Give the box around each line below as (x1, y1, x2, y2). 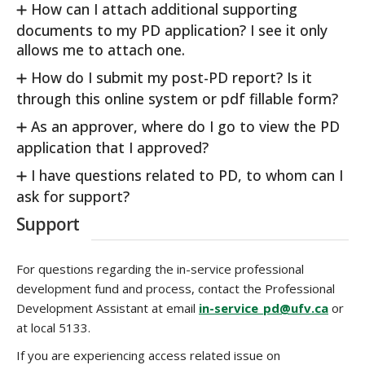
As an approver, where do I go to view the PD (27, 117, 340, 136)
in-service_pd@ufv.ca (199, 300, 328, 316)
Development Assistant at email (16, 300, 199, 316)
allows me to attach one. (16, 40, 185, 59)
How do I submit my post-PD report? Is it (27, 68, 312, 87)
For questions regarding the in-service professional (16, 261, 304, 277)
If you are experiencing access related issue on (16, 347, 280, 363)
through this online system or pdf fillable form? (16, 89, 338, 108)
